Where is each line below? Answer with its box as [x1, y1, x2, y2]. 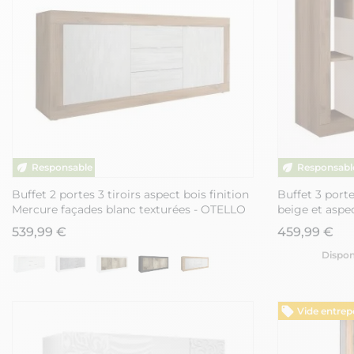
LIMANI [277, 217, 317, 232]
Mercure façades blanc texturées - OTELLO [12, 201, 246, 217]
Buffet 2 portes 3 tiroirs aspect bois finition [12, 186, 249, 201]
